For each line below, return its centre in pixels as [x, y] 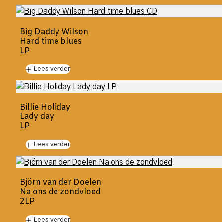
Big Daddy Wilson [54, 32]
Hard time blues [51, 42]
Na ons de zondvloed [60, 192]
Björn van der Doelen [60, 182]
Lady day [37, 116]
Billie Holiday [45, 107]
